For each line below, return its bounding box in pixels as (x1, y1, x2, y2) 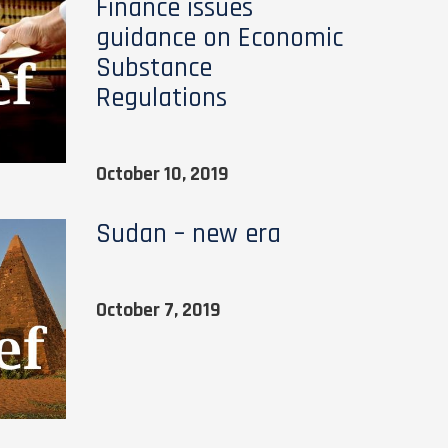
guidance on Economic (95, 21, 343, 55)
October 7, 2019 (95, 297, 221, 323)
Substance (95, 51, 212, 85)
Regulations (95, 81, 227, 115)
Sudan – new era (95, 217, 281, 251)
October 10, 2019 (95, 161, 229, 187)
